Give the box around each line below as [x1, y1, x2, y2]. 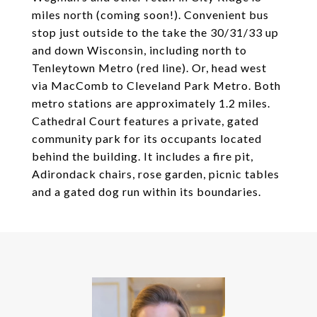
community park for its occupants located [32, 132, 262, 145]
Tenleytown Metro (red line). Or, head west [32, 61, 267, 74]
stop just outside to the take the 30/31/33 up [32, 25, 279, 39]
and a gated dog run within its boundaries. [32, 185, 261, 198]
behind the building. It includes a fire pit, [32, 149, 253, 163]
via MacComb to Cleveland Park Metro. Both [32, 79, 281, 92]
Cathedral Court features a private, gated [32, 114, 259, 127]
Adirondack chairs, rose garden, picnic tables [32, 167, 279, 180]
